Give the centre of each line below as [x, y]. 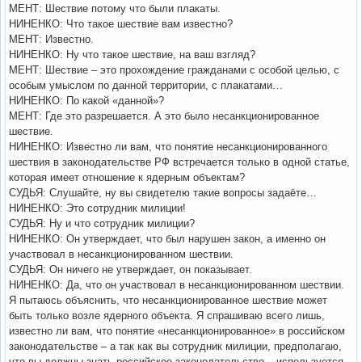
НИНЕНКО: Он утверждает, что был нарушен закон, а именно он [167, 238]
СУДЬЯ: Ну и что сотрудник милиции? [102, 223]
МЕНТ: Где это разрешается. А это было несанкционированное [164, 116]
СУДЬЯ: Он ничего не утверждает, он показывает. [130, 269]
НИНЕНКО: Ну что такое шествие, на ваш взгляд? [132, 54]
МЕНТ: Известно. [51, 39]
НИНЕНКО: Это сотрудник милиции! [97, 208]
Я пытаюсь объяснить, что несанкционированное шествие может [168, 300]
